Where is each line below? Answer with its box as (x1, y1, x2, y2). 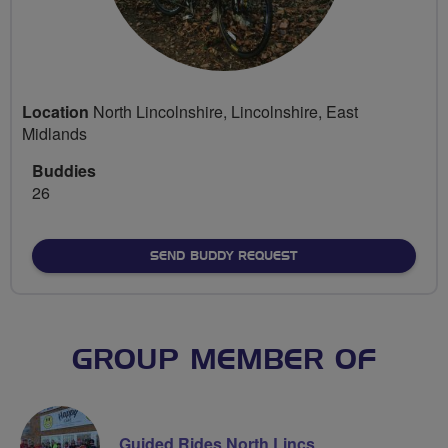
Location (22, 99, 89, 123)
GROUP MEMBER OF (72, 346, 376, 375)
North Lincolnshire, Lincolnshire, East (89, 99, 358, 123)
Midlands (22, 121, 87, 145)
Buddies (32, 158, 96, 182)
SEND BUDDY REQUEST (150, 249, 297, 262)
